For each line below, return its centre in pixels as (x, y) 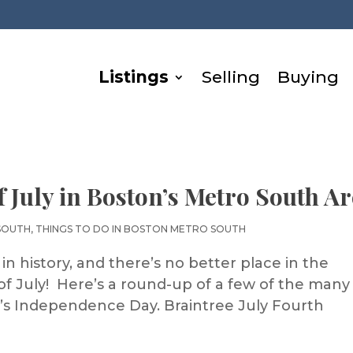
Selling (231, 77)
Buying (308, 77)
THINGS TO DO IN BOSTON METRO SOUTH (141, 229)
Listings (134, 77)
